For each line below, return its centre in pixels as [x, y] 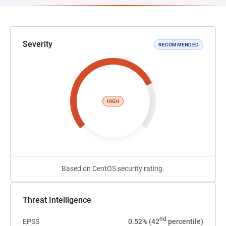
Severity [38, 44]
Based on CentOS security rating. [113, 168]
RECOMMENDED [179, 44]
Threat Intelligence [57, 200]
